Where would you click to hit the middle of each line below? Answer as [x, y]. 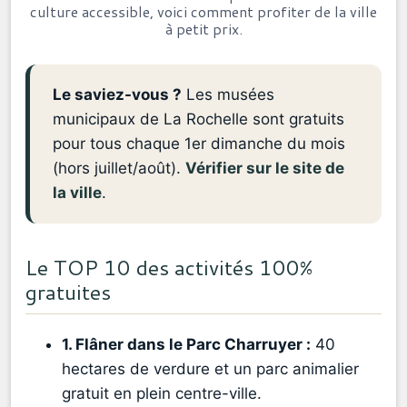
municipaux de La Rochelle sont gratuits [199, 119]
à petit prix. [203, 29]
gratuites [68, 292]
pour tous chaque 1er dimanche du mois [199, 144]
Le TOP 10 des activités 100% [169, 268]
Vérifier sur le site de [265, 169]
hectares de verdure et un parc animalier [210, 369]
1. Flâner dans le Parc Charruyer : [186, 345]
